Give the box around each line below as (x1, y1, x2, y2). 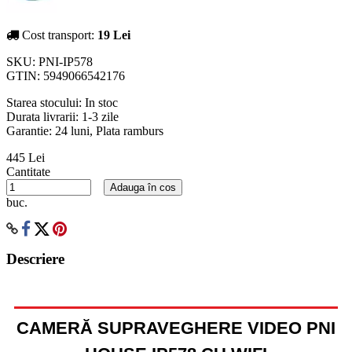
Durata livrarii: (6, 109, 82, 123)
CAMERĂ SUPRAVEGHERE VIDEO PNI (16, 318, 335, 339)
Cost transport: (19, 27, 97, 42)
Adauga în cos (110, 181, 176, 193)
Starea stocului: (6, 95, 85, 109)
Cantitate (6, 164, 50, 178)
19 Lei (97, 27, 130, 42)
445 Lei (6, 150, 45, 164)
